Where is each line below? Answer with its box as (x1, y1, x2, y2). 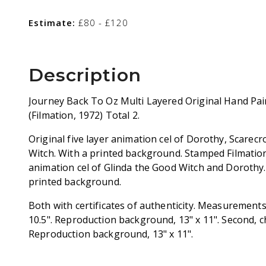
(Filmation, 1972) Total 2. (28, 109, 140, 122)
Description (28, 64, 141, 86)
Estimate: (28, 17, 75, 28)
